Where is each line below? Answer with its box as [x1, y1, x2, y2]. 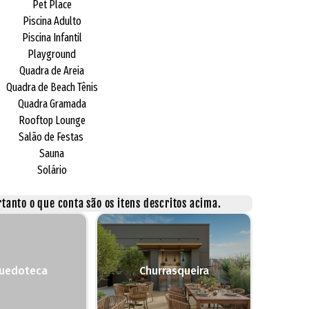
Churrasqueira [139, 263, 209, 277]
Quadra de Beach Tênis [6, 80, 98, 94]
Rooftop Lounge [18, 113, 86, 127]
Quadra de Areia [19, 63, 84, 77]
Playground [28, 47, 76, 61]
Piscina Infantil [21, 30, 82, 44]
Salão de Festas [18, 130, 86, 143]
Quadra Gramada [17, 97, 86, 110]
